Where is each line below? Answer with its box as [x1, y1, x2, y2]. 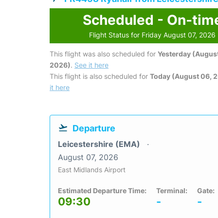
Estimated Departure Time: [58, 186, 146, 195]
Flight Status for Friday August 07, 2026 [89, 31, 216, 39]
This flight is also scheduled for [50, 72, 150, 81]
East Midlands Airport [58, 165, 126, 174]
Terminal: [156, 186, 187, 195]
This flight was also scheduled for [50, 50, 158, 58]
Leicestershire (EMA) [58, 139, 142, 149]
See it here [74, 61, 109, 70]
